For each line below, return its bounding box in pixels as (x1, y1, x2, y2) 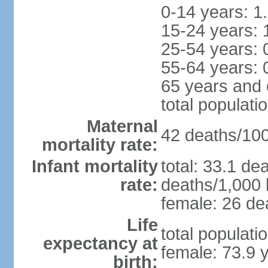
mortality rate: (41, 135, 158, 154)
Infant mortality (31, 157, 158, 176)
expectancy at (42, 234, 158, 253)
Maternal (86, 117, 158, 136)
